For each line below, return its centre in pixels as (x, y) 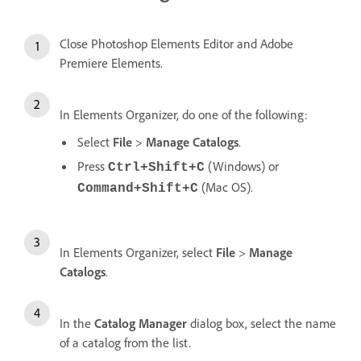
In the (77, 324)
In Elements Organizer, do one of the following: (184, 115)
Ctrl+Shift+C (156, 168)
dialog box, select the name (261, 324)
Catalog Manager (141, 324)
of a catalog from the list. (125, 343)
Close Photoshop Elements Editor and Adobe (176, 44)
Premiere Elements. (111, 63)
